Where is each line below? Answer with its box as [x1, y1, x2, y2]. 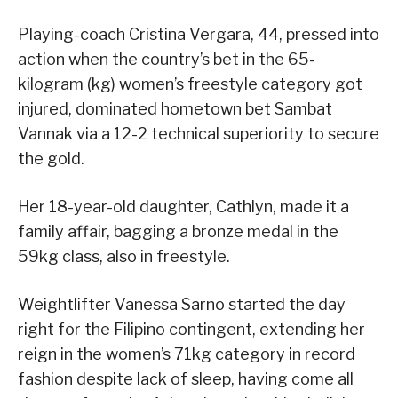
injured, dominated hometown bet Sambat [18, 99, 332, 118]
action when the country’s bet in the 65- [18, 49, 315, 68]
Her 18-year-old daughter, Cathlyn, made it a [18, 196, 349, 216]
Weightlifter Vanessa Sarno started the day [18, 294, 346, 314]
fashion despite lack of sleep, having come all [18, 369, 354, 388]
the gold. [18, 148, 84, 168]
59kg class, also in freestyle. [18, 246, 230, 266]
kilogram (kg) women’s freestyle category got [18, 74, 362, 93]
